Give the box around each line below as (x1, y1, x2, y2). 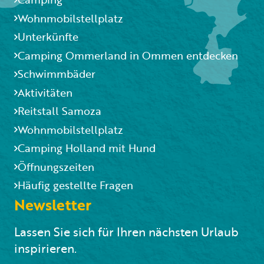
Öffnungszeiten (18, 159, 94, 174)
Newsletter (14, 194, 91, 216)
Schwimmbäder (18, 66, 95, 81)
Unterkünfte (18, 29, 78, 44)
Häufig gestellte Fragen (18, 177, 133, 193)
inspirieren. (14, 240, 77, 257)
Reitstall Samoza (18, 103, 101, 118)
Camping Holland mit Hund (18, 140, 156, 156)
